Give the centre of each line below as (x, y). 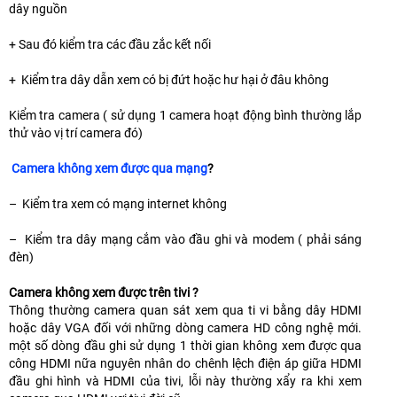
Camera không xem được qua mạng (108, 169)
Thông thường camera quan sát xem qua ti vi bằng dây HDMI (185, 311)
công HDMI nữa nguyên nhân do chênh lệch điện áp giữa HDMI (185, 364)
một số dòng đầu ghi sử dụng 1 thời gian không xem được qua (185, 346)
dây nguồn (38, 9)
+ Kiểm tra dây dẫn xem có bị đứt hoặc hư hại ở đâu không (169, 80)
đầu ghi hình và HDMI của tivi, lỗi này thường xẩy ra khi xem (185, 381)
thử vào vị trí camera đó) (76, 133)
